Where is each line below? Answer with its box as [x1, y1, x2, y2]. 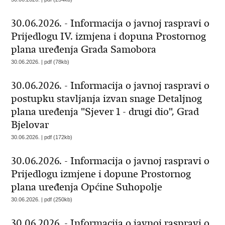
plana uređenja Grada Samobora [11, 43, 157, 56]
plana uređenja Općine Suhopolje [11, 181, 163, 193]
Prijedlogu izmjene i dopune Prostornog [11, 168, 191, 180]
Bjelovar [11, 119, 49, 131]
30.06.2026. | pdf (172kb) [11, 134, 73, 140]
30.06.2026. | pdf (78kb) [11, 59, 70, 65]
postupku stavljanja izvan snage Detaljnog [11, 92, 202, 105]
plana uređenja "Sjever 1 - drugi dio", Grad [11, 105, 199, 118]
